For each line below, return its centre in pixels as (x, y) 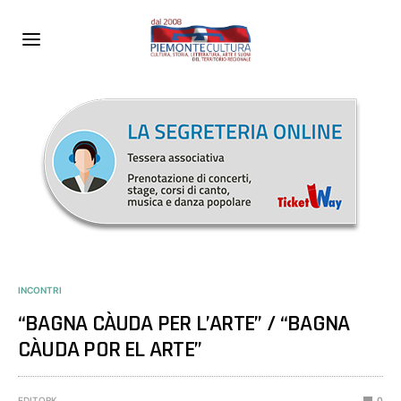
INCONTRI (40, 290)
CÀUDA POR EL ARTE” (110, 349)
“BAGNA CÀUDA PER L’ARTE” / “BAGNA (184, 323)
